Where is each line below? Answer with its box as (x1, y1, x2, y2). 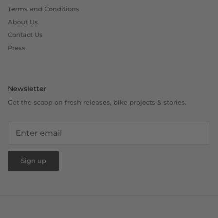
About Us (8, 18, 38, 26)
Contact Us (8, 31, 43, 39)
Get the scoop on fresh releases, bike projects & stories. (8, 98, 186, 107)
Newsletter (8, 84, 47, 93)
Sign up (20, 157, 46, 165)
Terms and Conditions (8, 5, 79, 13)
